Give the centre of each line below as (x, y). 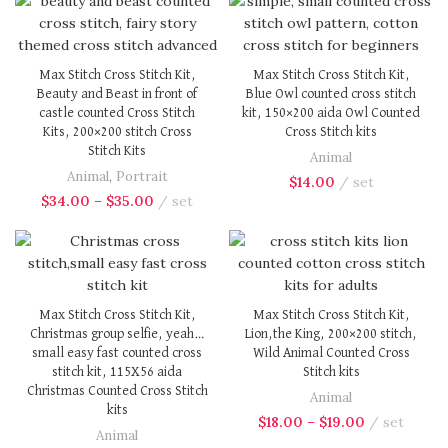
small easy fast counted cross (117, 352)
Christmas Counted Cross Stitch (117, 390)
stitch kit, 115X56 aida (117, 371)
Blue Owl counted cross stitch (331, 93)
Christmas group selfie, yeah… (117, 333)
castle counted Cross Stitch (117, 112)
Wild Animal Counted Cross (331, 352)
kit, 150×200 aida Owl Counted (331, 112)
